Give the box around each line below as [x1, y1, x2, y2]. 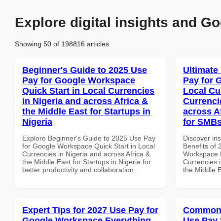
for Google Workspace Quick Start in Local [22, 142, 155, 150]
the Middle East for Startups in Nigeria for [22, 157, 151, 166]
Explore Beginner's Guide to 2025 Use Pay [22, 134, 155, 142]
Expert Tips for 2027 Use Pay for [22, 205, 158, 215]
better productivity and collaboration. [22, 165, 136, 174]
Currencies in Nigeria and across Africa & [22, 149, 150, 158]
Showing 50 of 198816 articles [15, 39, 109, 48]
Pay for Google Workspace [22, 75, 135, 85]
